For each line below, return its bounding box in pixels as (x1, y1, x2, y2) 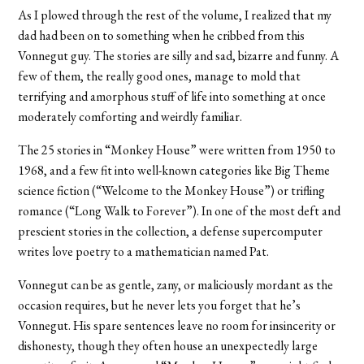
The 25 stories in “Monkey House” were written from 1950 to (18, 141, 336, 158)
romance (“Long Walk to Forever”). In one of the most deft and (18, 201, 341, 219)
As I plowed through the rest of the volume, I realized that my (18, 6, 332, 24)
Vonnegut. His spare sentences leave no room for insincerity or (18, 316, 336, 334)
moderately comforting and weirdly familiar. (18, 107, 243, 125)
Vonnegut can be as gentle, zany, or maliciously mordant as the (18, 275, 334, 293)
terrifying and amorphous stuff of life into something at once (18, 87, 327, 105)
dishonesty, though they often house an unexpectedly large (18, 336, 318, 354)
